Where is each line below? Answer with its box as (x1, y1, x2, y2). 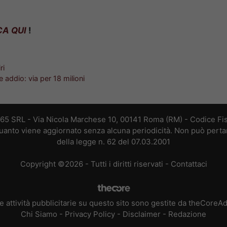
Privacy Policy (65, 209, 115, 219)
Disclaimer (123, 209, 161, 219)
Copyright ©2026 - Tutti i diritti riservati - (20, 159, 171, 169)
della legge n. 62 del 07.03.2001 (57, 136, 170, 146)
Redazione (168, 209, 206, 219)
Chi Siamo (21, 209, 57, 219)
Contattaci (170, 159, 207, 169)
